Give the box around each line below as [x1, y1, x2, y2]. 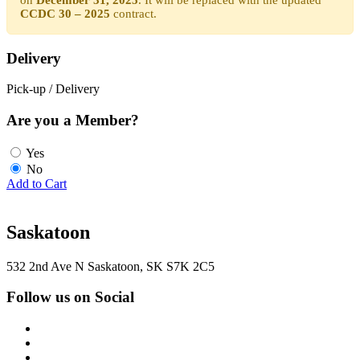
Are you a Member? [6, 112, 139, 129]
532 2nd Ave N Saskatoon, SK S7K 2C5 [6, 259, 215, 273]
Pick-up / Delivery [6, 82, 100, 96]
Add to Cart [6, 176, 67, 190]
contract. [110, 6, 157, 20]
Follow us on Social [6, 288, 134, 306]
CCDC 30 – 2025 [20, 6, 110, 20]
